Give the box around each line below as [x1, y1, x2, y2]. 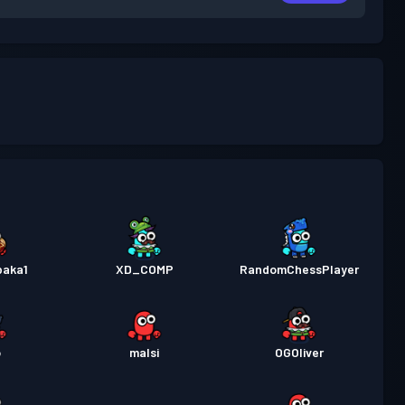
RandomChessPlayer [239, 261, 359, 277]
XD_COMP [115, 261, 174, 277]
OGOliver [274, 344, 324, 360]
